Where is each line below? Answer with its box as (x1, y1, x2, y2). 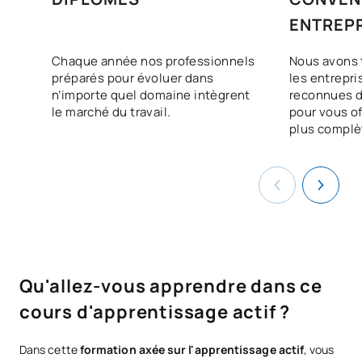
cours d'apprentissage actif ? (19, 299, 291, 324)
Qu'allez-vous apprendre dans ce (19, 273, 322, 298)
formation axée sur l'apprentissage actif (79, 341, 305, 357)
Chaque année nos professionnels (52, 52, 255, 69)
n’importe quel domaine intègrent (52, 86, 250, 103)
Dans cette (19, 341, 80, 357)
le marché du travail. (52, 103, 171, 120)
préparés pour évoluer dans (52, 69, 214, 86)
